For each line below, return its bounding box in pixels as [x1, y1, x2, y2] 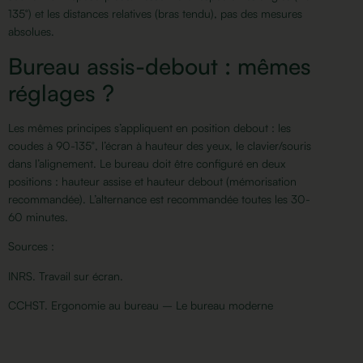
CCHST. [8, 297, 51, 312]
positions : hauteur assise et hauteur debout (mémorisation [8, 173, 297, 188]
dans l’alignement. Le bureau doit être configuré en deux [8, 156, 285, 170]
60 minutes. [8, 209, 68, 224]
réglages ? [8, 78, 114, 107]
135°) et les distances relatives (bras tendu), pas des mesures [8, 6, 302, 21]
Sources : [8, 239, 58, 254]
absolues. [8, 24, 54, 39]
